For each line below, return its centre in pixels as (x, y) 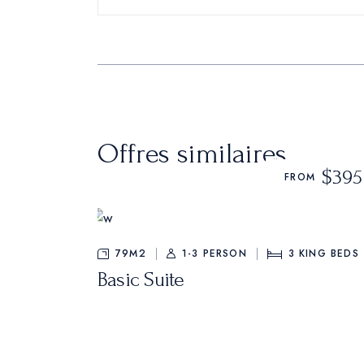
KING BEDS (329, 254)
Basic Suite (141, 280)
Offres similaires (192, 154)
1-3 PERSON (214, 254)
